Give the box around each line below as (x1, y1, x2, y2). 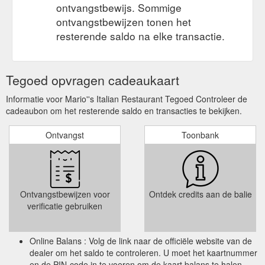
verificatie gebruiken (27, 199, 102, 212)
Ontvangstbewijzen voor (20, 188, 110, 200)
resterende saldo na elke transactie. (56, 28, 225, 43)
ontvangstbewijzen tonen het (56, 14, 191, 29)
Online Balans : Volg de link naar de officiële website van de (30, 234, 252, 247)
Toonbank (182, 128, 219, 141)
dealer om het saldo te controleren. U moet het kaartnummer (30, 246, 257, 258)
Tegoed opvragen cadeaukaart (6, 70, 179, 89)
